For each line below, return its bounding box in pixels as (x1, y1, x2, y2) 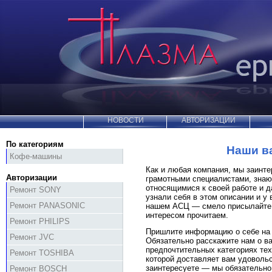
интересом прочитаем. (146, 210, 228, 220)
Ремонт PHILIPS (10, 217, 70, 226)
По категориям (6, 140, 64, 149)
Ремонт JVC (10, 233, 54, 242)
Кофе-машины (10, 152, 62, 161)
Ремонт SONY (10, 185, 61, 195)
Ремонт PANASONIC (10, 201, 85, 211)
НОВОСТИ (107, 116, 144, 124)
